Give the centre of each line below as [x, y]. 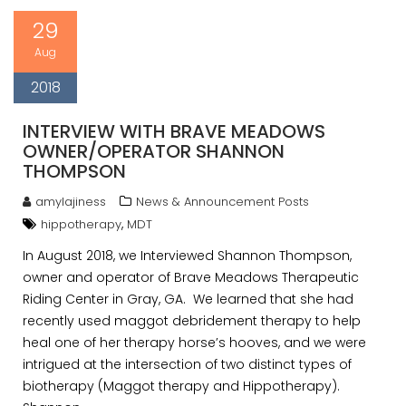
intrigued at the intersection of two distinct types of [187, 364]
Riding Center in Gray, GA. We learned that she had [188, 299]
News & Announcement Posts [222, 202]
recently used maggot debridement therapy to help [192, 321]
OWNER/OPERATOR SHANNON [154, 151]
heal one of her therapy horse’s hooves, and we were [194, 343]
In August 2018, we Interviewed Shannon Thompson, [187, 256]
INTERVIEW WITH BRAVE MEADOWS [174, 131]
